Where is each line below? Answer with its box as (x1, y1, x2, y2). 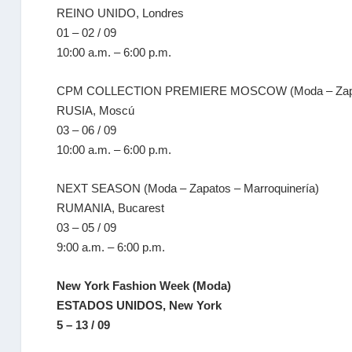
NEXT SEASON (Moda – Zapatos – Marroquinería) (57, 181, 320, 195)
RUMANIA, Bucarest (57, 201, 165, 214)
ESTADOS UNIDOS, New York (57, 299, 222, 312)
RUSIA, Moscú (57, 104, 135, 117)
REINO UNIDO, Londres (57, 6, 185, 20)
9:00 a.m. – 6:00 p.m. (57, 240, 166, 254)
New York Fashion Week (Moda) (57, 279, 232, 292)
